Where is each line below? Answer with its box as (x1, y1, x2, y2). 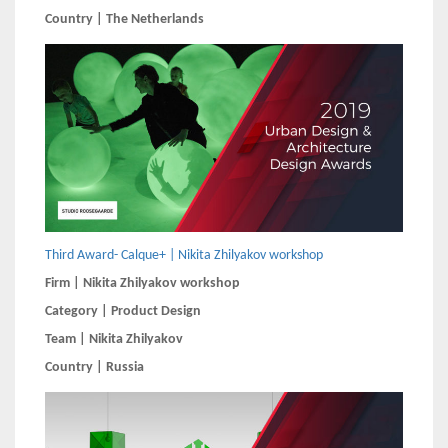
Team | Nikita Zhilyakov (45, 331, 183, 347)
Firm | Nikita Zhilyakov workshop (45, 275, 240, 291)
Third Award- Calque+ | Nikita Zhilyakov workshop (45, 247, 323, 263)
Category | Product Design (45, 303, 201, 319)
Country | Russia (45, 359, 144, 375)
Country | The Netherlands (45, 11, 204, 27)
